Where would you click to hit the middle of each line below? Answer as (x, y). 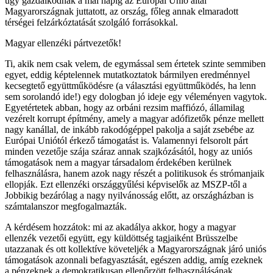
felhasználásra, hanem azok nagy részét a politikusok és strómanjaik (135, 173)
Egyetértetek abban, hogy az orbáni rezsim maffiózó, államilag (125, 107)
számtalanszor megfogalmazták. (66, 206)
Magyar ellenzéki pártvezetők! (63, 43)
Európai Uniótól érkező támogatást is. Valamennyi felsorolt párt (126, 140)
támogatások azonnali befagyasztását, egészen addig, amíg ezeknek (134, 260)
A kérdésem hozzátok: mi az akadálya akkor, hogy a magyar (120, 227)
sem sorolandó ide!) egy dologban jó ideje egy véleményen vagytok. (136, 96)
